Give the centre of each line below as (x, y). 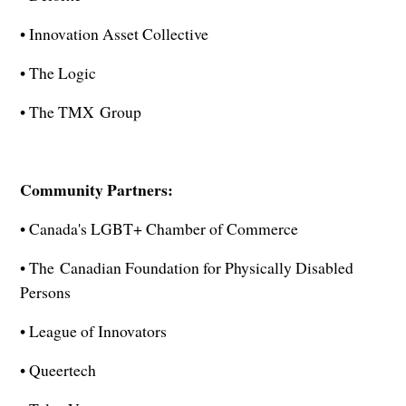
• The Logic (58, 73)
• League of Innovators (94, 331)
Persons (46, 292)
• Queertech (58, 370)
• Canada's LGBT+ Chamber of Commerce (159, 229)
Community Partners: (97, 190)
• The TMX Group (81, 112)
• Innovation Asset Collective (115, 34)
